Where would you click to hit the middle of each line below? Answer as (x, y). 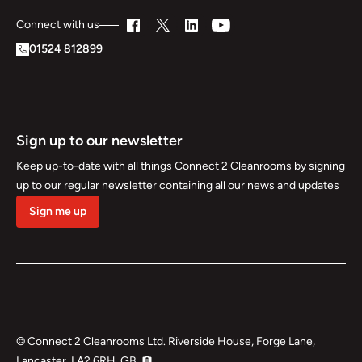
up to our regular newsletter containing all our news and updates (178, 186)
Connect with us (58, 25)
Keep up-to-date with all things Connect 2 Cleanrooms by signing (181, 166)
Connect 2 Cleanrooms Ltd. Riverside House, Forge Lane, (171, 342)
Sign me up (58, 212)
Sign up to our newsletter (99, 141)
